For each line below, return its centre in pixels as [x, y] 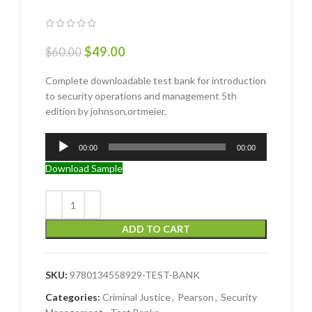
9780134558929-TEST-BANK [135, 275]
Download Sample [84, 169]
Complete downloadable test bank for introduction [156, 81]
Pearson [196, 297]
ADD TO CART [156, 229]
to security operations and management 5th [141, 96]
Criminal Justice [136, 297]
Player [58, 155]
